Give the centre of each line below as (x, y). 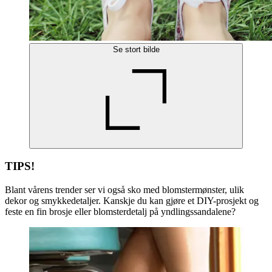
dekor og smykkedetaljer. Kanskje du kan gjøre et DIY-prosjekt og (132, 201)
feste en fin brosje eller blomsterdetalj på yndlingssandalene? (120, 212)
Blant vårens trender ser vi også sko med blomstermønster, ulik (124, 190)
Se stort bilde (136, 49)
